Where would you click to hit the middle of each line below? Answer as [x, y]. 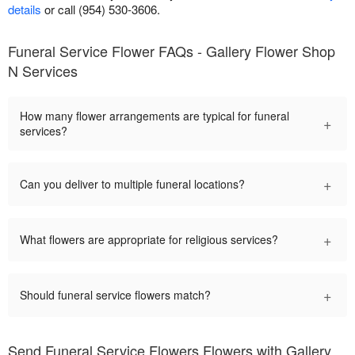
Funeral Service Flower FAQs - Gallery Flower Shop [172, 50]
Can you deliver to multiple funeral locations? [132, 183]
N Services [43, 70]
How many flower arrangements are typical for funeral [155, 115]
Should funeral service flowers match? [115, 294]
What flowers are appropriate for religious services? [149, 239]
